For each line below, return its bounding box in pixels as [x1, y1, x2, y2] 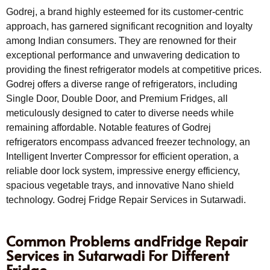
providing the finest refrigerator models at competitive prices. [6, 64, 262, 75]
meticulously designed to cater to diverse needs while [6, 107, 234, 118]
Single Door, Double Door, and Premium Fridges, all [6, 93, 228, 104]
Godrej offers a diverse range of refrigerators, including [6, 78, 237, 89]
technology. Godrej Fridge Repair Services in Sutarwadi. [6, 194, 246, 205]
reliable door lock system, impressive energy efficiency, [6, 165, 240, 176]
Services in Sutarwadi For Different [6, 245, 229, 265]
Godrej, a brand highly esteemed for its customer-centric [6, 6, 243, 17]
